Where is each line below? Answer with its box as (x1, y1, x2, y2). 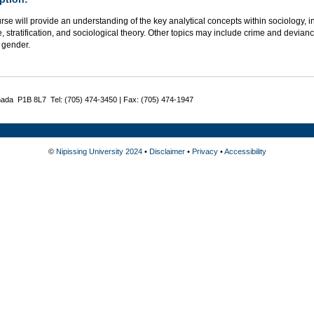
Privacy (191, 147, 218, 156)
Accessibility (224, 147, 266, 156)
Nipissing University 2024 (55, 147, 142, 156)
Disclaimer (149, 147, 185, 156)
